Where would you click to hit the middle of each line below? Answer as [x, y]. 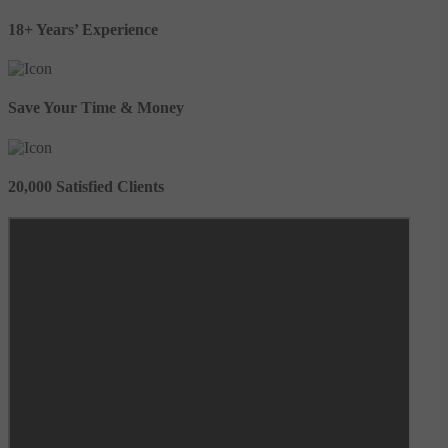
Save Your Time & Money [96, 108]
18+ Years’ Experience [83, 29]
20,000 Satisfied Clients [86, 186]
